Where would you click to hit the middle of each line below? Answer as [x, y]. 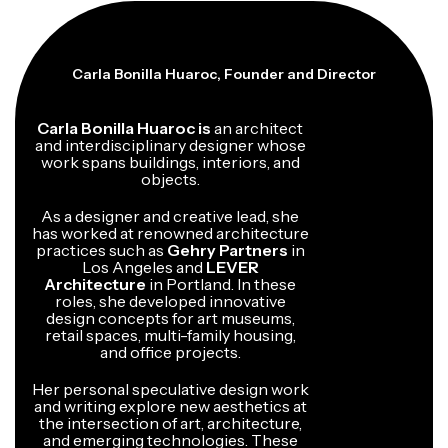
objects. [170, 179]
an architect [257, 128]
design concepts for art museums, [170, 318]
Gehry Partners [227, 250]
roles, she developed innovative [170, 301]
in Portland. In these [221, 284]
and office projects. [170, 352]
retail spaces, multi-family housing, [170, 335]
